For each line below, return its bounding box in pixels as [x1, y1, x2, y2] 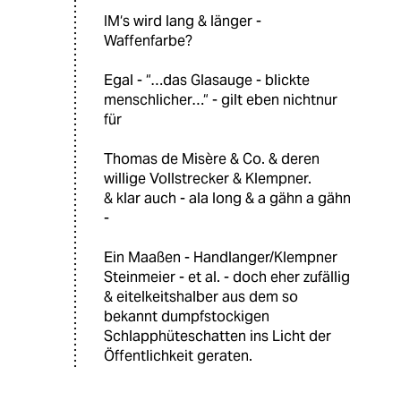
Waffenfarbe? [104, 30, 192, 50]
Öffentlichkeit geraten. [104, 346, 252, 365]
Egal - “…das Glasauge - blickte [104, 70, 310, 90]
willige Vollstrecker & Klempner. [104, 168, 311, 188]
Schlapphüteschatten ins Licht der [104, 326, 331, 346]
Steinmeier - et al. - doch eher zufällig [104, 267, 350, 286]
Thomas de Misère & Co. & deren [104, 149, 320, 168]
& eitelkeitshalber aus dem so [104, 286, 298, 306]
